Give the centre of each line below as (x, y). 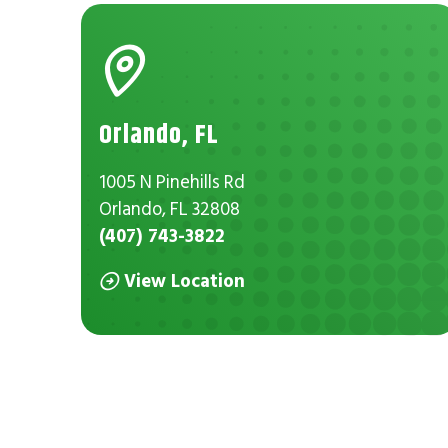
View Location (184, 281)
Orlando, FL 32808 (170, 208)
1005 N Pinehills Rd (172, 181)
